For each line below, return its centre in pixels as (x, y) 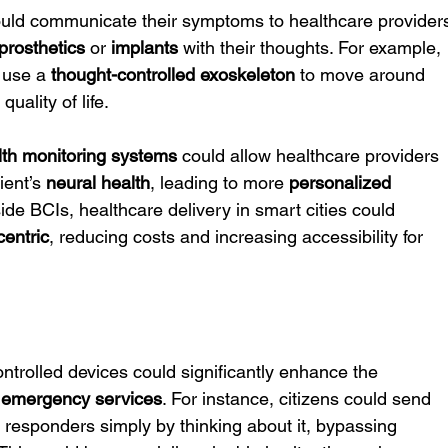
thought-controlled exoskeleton (173, 74)
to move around (363, 74)
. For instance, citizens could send (299, 398)
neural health (98, 182)
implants (145, 47)
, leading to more (220, 182)
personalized (343, 182)
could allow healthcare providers (311, 155)
